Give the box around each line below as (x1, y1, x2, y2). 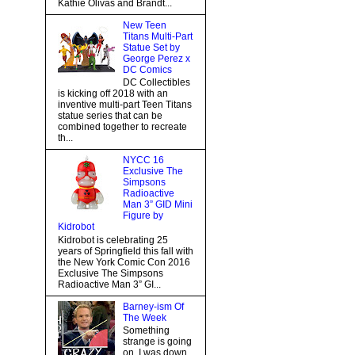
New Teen (122, 19, 166, 31)
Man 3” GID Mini (122, 199, 193, 211)
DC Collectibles (122, 77, 190, 89)
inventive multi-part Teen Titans (58, 99, 192, 111)
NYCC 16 (122, 155, 164, 166)
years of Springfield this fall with (58, 245, 193, 257)
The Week (122, 311, 166, 323)
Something (122, 325, 170, 337)
